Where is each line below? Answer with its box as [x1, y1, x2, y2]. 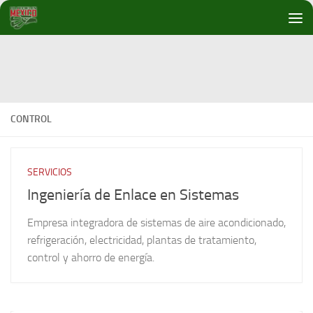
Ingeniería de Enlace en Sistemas [27, 186, 239, 205]
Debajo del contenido [19, 13, 119, 27]
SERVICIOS [27, 166, 72, 178]
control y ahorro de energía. [27, 251, 154, 265]
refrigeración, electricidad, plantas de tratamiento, [27, 233, 256, 247]
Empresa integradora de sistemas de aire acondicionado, [27, 216, 286, 230]
